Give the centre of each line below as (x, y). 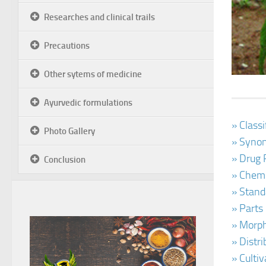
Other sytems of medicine (93, 74)
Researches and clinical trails (99, 17)
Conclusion (65, 160)
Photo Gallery (69, 131)
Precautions (67, 46)
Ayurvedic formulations (88, 103)
